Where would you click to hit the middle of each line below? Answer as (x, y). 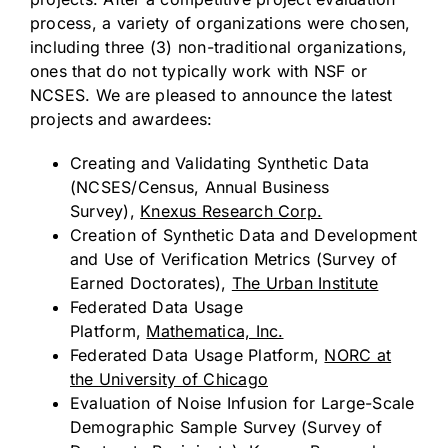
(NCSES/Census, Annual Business (200, 186)
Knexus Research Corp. (231, 210)
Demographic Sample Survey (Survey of (226, 426)
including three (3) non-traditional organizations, (218, 46)
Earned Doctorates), (151, 282)
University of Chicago (183, 378)
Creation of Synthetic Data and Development (244, 234)
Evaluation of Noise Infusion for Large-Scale (242, 402)
